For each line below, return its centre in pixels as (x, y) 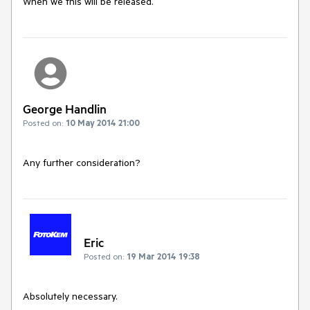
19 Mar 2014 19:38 (163, 256)
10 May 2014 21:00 (103, 122)
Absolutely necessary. (70, 297)
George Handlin (65, 109)
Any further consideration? (82, 163)
